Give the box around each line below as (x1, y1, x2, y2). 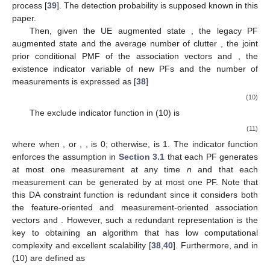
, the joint (221, 38, 259, 48)
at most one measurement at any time (12, 165, 187, 175)
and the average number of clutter (81, 38, 221, 48)
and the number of (179, 63, 259, 74)
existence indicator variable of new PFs (12, 63, 180, 74)
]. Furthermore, (172, 240, 234, 251)
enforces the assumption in (12, 152, 119, 162)
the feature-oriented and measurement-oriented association (12, 202, 258, 213)
